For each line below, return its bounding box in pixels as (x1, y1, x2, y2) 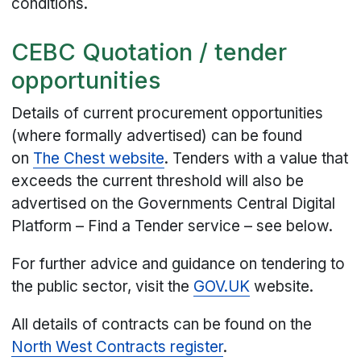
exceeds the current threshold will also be (11, 171, 305, 190)
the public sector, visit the (11, 276, 194, 296)
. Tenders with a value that (164, 148, 349, 168)
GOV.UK (193, 276, 251, 296)
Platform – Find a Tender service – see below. (11, 216, 334, 235)
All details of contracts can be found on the (11, 314, 313, 334)
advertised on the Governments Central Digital (11, 193, 336, 213)
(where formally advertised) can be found (11, 126, 303, 145)
